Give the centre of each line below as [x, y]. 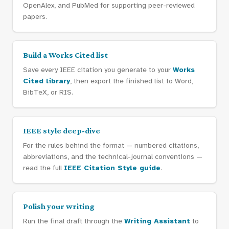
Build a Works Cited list [65, 55]
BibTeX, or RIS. [48, 92]
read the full [43, 168]
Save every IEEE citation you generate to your [98, 70]
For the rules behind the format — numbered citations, [111, 145]
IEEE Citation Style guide [112, 168]
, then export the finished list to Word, [132, 81]
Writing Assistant [157, 221]
